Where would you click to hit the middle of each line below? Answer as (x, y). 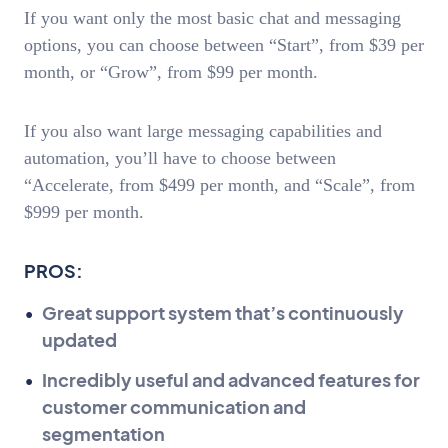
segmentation (103, 434)
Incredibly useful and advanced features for (231, 380)
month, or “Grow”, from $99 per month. (173, 72)
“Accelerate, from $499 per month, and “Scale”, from (219, 184)
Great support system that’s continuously (223, 313)
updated (79, 340)
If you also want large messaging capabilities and (203, 130)
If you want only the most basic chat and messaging (212, 18)
